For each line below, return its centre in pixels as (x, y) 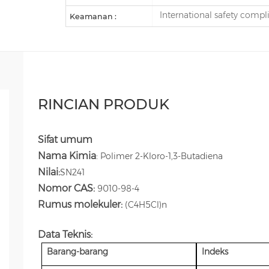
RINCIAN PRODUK (103, 104)
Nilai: (49, 172)
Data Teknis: (65, 234)
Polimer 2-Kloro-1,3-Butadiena (160, 156)
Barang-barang (77, 252)
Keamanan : (93, 16)
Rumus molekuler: (80, 204)
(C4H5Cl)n (144, 204)
